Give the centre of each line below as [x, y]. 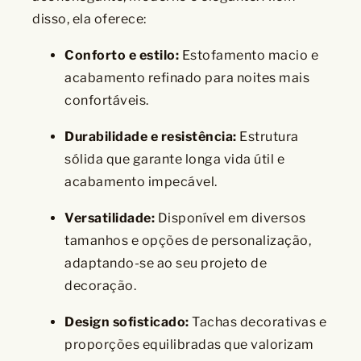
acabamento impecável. [141, 181]
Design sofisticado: [127, 322]
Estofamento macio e [249, 55]
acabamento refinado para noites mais [187, 77]
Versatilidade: [110, 218]
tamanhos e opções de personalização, [188, 240]
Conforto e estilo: [122, 55]
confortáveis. [107, 100]
